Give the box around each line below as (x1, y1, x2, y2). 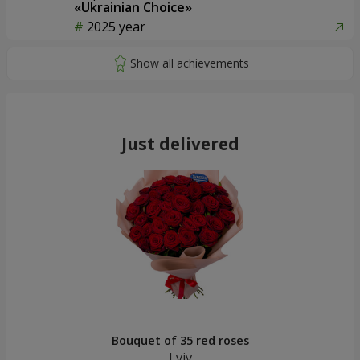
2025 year (87, 17, 145, 35)
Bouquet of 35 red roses (111, 333, 249, 349)
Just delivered (121, 133, 239, 156)
